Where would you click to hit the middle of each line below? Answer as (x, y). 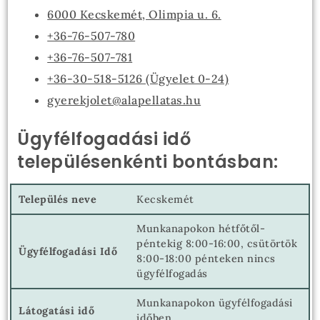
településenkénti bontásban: (148, 162)
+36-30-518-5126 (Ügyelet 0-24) (138, 79)
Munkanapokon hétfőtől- (201, 229)
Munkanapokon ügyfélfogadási (215, 303)
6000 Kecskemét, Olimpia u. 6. (134, 14)
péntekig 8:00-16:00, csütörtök (217, 244)
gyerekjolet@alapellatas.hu (124, 100)
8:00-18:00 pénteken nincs (206, 259)
